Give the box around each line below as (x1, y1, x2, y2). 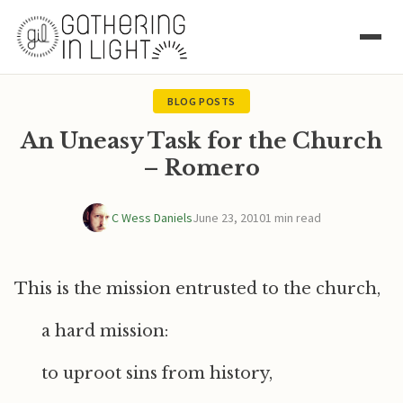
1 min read (264, 210, 321, 226)
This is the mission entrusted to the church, (14, 279, 381, 299)
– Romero (143, 155, 260, 181)
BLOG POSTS (167, 94, 236, 108)
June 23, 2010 (192, 210, 265, 226)
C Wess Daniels (111, 210, 193, 226)
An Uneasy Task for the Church (21, 128, 382, 154)
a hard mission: (41, 321, 168, 341)
